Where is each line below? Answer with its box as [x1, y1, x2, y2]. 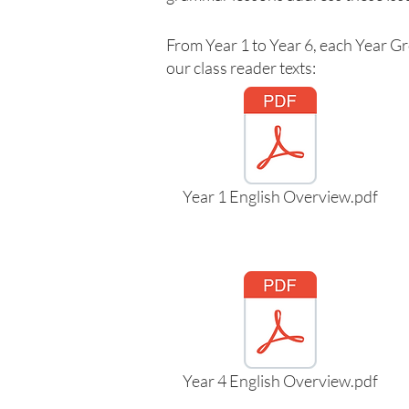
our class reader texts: [166, 58, 316, 78]
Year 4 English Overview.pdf [183, 371, 378, 391]
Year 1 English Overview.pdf [183, 186, 378, 206]
